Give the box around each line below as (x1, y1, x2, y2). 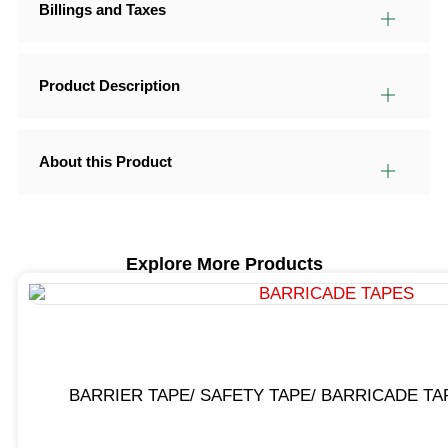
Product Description (39, 77, 180, 95)
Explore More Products (125, 254, 323, 275)
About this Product (39, 153, 172, 171)
